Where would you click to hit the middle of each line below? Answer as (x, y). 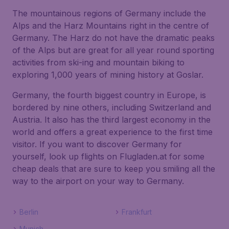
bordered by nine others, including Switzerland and (112, 107)
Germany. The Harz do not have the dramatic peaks (113, 38)
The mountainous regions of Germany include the (109, 13)
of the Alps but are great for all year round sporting (113, 50)
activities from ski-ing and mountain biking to (98, 62)
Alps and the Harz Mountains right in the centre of (111, 26)
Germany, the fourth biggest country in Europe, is (109, 95)
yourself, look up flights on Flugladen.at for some (108, 156)
